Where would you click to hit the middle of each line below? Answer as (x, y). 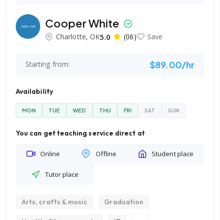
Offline (106, 154)
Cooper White (83, 23)
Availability (34, 91)
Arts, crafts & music (55, 202)
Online (50, 154)
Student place (173, 154)
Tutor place (62, 174)
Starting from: (48, 64)
